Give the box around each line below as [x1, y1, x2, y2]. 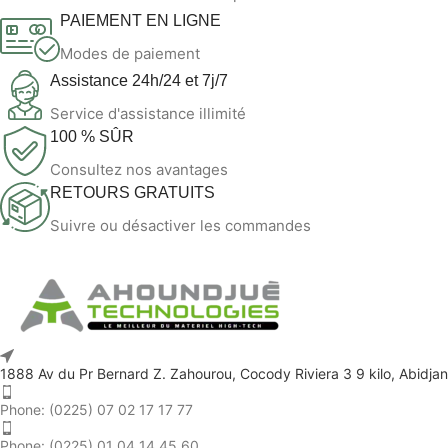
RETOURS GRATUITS [50, 183, 215, 201]
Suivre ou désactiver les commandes [50, 215, 311, 235]
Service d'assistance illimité [50, 103, 246, 123]
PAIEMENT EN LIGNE [60, 11, 221, 29]
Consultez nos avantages [50, 159, 228, 179]
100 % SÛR [50, 127, 134, 145]
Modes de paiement [60, 43, 200, 63]
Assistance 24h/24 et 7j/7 [50, 71, 228, 89]
